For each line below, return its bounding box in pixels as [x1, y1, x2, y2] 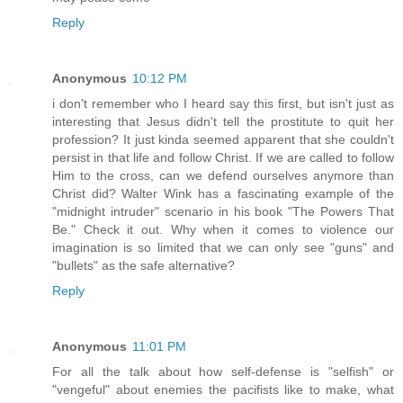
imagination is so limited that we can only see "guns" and [52, 239, 394, 255]
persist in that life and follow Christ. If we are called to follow [52, 149, 394, 165]
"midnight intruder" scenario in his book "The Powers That [52, 203, 394, 219]
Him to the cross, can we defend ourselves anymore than [52, 167, 394, 183]
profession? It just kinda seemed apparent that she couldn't [52, 131, 394, 147]
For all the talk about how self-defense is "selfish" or [52, 363, 394, 379]
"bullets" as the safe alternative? [52, 257, 235, 273]
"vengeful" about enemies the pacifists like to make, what [52, 381, 394, 397]
